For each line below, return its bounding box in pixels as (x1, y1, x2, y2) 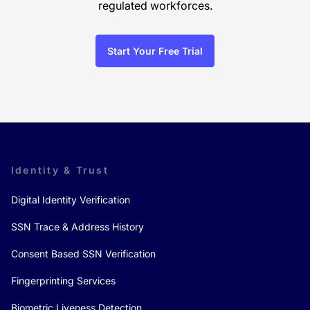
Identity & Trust (11, 163, 109, 176)
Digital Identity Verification (11, 193, 130, 206)
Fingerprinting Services (11, 274, 116, 286)
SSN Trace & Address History (11, 220, 144, 232)
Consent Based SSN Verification (11, 247, 156, 259)
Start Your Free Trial (107, 44, 203, 57)
